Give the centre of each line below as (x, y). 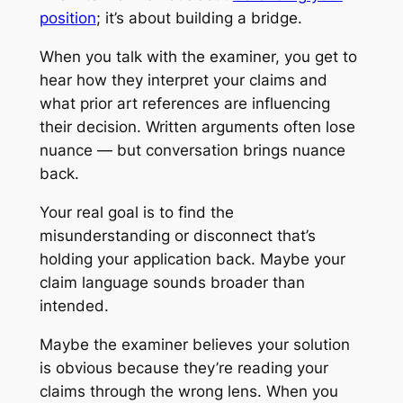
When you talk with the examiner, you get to (198, 56)
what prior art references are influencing (184, 103)
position (67, 18)
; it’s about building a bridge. (199, 18)
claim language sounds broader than (172, 282)
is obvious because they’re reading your (184, 367)
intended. (74, 305)
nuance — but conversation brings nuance (192, 150)
